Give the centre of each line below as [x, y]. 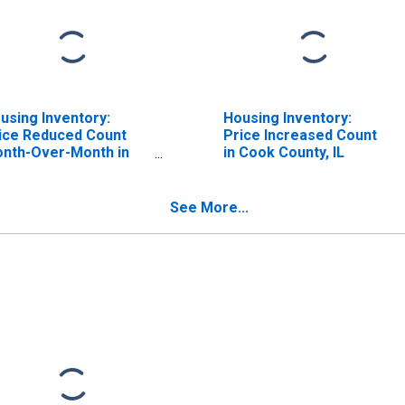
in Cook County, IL [283, 152]
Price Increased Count [300, 135]
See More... [209, 207]
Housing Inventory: [287, 118]
